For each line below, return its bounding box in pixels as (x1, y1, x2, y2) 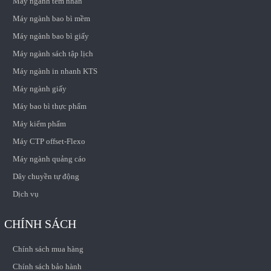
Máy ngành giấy (12, 83, 67, 93)
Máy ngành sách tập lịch (12, 48, 93, 58)
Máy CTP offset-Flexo (12, 136, 85, 146)
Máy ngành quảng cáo (12, 154, 86, 163)
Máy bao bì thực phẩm (12, 101, 87, 111)
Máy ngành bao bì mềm (12, 13, 90, 23)
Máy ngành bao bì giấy (12, 31, 89, 41)
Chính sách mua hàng (12, 244, 83, 253)
